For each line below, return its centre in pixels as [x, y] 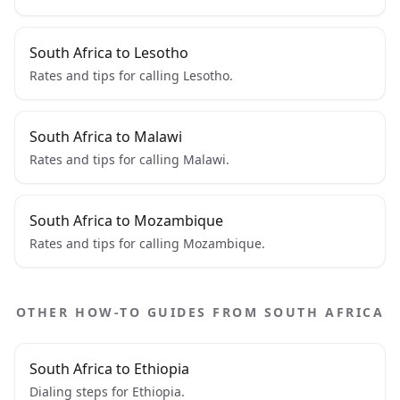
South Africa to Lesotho [109, 53]
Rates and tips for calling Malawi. [129, 159]
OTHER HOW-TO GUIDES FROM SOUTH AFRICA [200, 312]
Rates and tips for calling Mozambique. [147, 243]
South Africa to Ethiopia [109, 369]
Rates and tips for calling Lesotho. [131, 75]
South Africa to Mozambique [126, 221]
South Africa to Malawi [106, 137]
